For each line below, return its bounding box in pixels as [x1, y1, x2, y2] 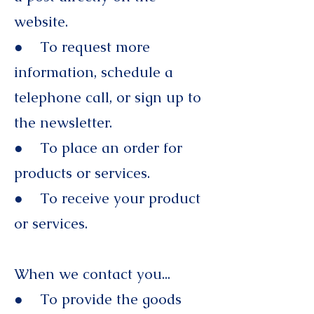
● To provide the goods [14, 289, 182, 308]
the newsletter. [14, 113, 112, 132]
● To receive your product [14, 189, 200, 207]
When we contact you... [14, 264, 170, 283]
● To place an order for [14, 138, 182, 157]
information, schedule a [14, 62, 173, 81]
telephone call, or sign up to [14, 88, 201, 107]
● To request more [14, 37, 150, 56]
